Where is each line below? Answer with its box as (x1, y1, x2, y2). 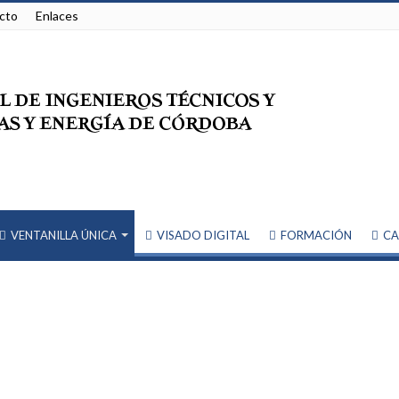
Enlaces (35, 8, 78, 23)
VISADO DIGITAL (156, 227, 249, 242)
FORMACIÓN (280, 227, 352, 242)
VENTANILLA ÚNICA (10, 227, 117, 242)
